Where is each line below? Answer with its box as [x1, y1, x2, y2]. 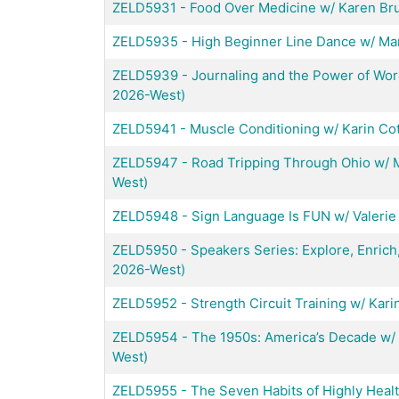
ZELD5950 [112, 240, 177, 258]
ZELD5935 [112, 32, 178, 50]
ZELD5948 [112, 207, 178, 224]
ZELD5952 [112, 294, 177, 312]
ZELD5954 [112, 328, 178, 346]
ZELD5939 [112, 66, 178, 84]
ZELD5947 [112, 153, 178, 171]
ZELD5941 [112, 119, 176, 137]
